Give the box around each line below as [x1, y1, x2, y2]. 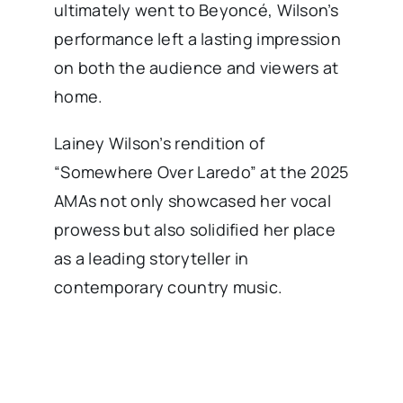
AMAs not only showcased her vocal [53, 190, 331, 212]
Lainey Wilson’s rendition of [53, 132, 265, 155]
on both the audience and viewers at [53, 57, 339, 79]
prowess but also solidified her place [53, 219, 336, 241]
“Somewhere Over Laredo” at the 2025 [53, 161, 349, 184]
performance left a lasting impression [53, 28, 341, 50]
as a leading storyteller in [53, 247, 249, 270]
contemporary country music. [53, 276, 283, 299]
